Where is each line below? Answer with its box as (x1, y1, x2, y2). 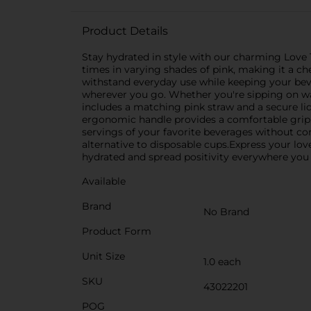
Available (82, 175, 126, 187)
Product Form (82, 225, 151, 237)
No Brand (203, 205, 249, 218)
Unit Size (82, 250, 125, 262)
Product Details (82, 24, 168, 37)
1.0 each (203, 255, 241, 268)
